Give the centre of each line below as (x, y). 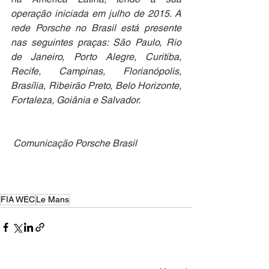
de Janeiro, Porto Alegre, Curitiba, (96, 56)
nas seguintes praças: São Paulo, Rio (96, 42)
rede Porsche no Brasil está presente (96, 28)
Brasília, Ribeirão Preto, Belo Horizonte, (96, 85)
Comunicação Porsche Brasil (75, 143)
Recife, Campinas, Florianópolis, (96, 71)
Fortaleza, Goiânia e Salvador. (76, 100)
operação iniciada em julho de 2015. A (96, 13)
